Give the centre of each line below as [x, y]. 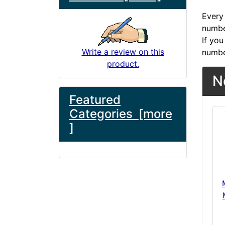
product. [123, 64]
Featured [95, 99]
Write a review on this [123, 51]
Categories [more [121, 114]
